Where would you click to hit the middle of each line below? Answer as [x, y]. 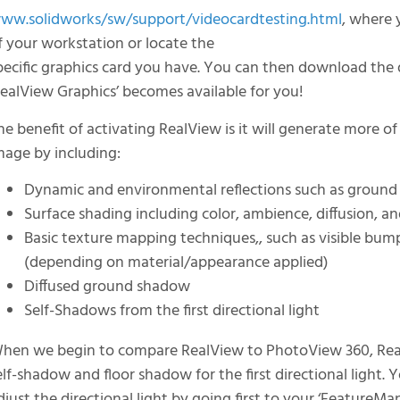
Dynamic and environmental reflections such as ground [211, 191]
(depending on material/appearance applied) [177, 263]
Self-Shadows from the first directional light [172, 312]
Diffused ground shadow [108, 287]
